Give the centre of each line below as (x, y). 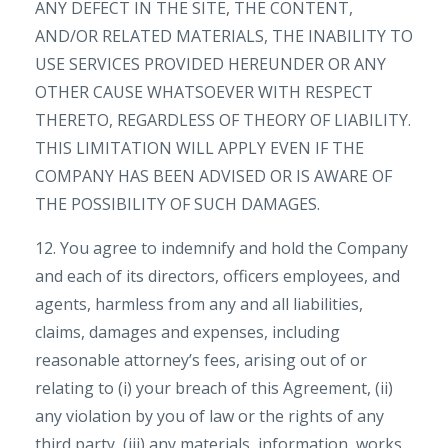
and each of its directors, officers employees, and (217, 276)
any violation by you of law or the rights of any (209, 416)
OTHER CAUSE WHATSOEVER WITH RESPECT (204, 92)
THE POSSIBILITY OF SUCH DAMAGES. (177, 204)
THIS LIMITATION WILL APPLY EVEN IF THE (199, 148)
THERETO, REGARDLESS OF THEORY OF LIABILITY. (223, 120)
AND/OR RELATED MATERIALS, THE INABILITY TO (224, 36)
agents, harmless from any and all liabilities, (199, 304)
